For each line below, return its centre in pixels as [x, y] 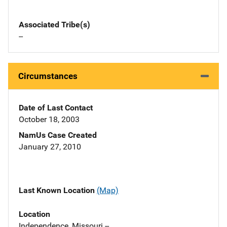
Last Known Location [58, 191]
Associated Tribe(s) [54, 25]
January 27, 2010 [50, 147]
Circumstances [48, 76]
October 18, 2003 [49, 120]
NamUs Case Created [58, 135]
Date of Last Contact [56, 108]
